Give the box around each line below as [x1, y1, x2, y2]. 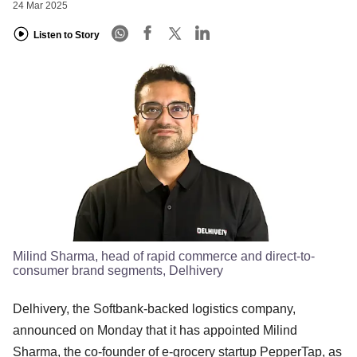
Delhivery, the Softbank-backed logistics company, [13, 301, 296, 316]
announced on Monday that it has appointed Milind [13, 323, 297, 337]
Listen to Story [33, 29, 100, 41]
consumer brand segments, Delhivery [13, 263, 223, 277]
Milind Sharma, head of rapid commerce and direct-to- [13, 249, 315, 263]
